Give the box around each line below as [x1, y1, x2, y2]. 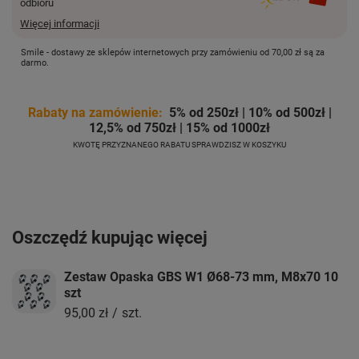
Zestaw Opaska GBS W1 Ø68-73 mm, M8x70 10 [64, 268, 338, 284]
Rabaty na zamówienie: [27, 104, 163, 120]
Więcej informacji [20, 17, 99, 30]
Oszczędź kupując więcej [12, 227, 208, 248]
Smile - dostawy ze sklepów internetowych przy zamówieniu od [21, 46, 272, 58]
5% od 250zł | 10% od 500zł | [162, 104, 332, 120]
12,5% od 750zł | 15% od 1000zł [89, 119, 270, 135]
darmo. [21, 57, 49, 68]
